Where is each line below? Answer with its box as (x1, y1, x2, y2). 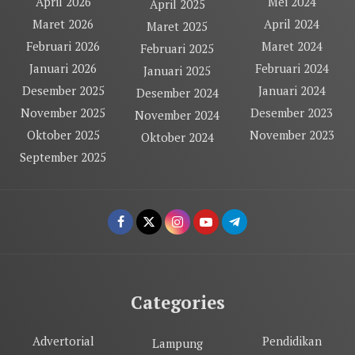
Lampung (151, 335, 203, 352)
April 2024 (264, 15, 320, 32)
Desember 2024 (136, 84, 219, 101)
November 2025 (21, 104, 106, 120)
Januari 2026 (29, 59, 97, 76)
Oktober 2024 (140, 128, 214, 145)
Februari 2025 (140, 40, 215, 56)
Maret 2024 (261, 37, 323, 54)
